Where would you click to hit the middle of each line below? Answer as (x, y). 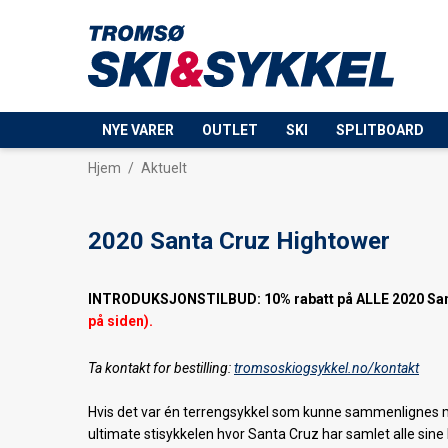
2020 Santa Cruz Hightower (239, 241)
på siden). (120, 321)
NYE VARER (138, 130)
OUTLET (230, 130)
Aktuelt (164, 168)
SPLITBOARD (380, 130)
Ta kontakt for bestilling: (161, 368)
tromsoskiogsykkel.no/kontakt (326, 368)
